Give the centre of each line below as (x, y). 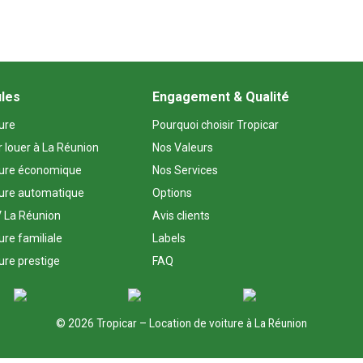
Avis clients (181, 216)
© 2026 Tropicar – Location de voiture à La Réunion (181, 323)
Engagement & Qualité (221, 97)
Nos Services (185, 170)
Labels (169, 238)
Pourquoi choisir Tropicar (216, 125)
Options (172, 193)
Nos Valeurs (183, 147)
